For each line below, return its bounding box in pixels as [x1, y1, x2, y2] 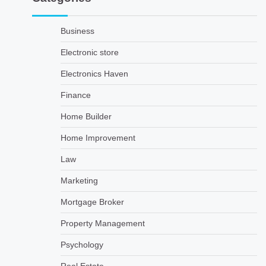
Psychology [60, 240, 103, 249]
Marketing [60, 176, 98, 185]
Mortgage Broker [60, 197, 124, 207]
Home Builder [60, 112, 112, 121]
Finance [60, 90, 91, 100]
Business [60, 26, 94, 36]
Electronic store [60, 47, 119, 57]
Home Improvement [60, 133, 135, 142]
